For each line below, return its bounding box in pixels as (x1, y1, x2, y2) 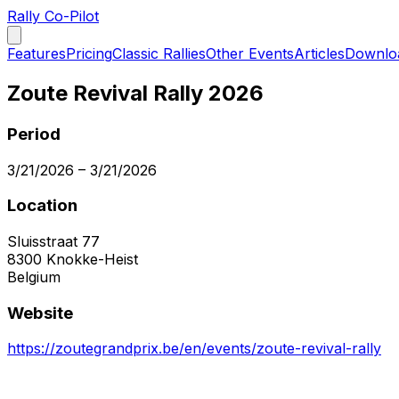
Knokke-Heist (46, 249, 138, 268)
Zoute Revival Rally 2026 (7, 79, 264, 106)
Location (7, 195, 77, 216)
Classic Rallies (112, 45, 206, 62)
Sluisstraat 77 (7, 232, 100, 250)
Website (7, 302, 73, 323)
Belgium (7, 267, 61, 286)
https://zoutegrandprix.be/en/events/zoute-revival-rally (7, 339, 381, 358)
